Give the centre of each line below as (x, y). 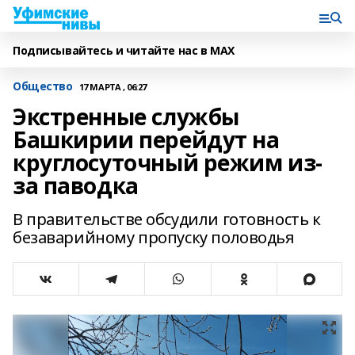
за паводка (76, 185)
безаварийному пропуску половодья (154, 237)
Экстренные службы (126, 116)
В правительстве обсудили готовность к (167, 219)
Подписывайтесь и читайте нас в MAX (124, 50)
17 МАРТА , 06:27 (113, 86)
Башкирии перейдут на (146, 139)
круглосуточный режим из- (168, 162)
